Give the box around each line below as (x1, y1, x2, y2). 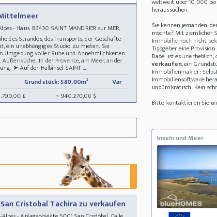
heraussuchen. (151, 4, 189, 15)
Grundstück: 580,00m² (24, 76, 88, 87)
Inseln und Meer (156, 133, 204, 144)
